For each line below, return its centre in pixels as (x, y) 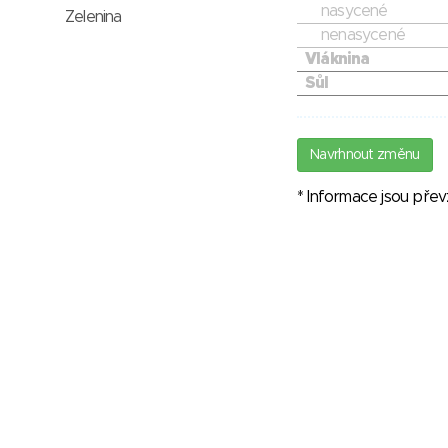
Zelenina (93, 17)
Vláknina (337, 59)
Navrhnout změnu (365, 155)
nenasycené (363, 35)
